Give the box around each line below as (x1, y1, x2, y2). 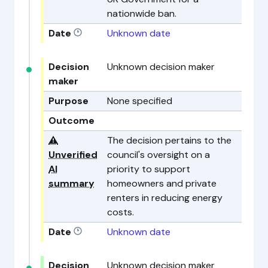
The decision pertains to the (107, 133, 232, 147)
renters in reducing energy (107, 191, 223, 204)
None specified (107, 94, 172, 107)
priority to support (107, 162, 190, 175)
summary (48, 176, 95, 190)
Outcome (48, 114, 95, 127)
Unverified (48, 148, 98, 161)
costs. (107, 205, 134, 218)
